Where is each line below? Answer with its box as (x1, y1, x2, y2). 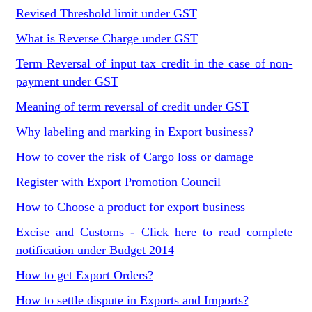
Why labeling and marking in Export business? (15, 125, 253, 139)
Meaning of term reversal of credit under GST (15, 100, 249, 114)
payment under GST (15, 75, 118, 88)
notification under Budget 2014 (15, 243, 174, 257)
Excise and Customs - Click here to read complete (15, 225, 293, 239)
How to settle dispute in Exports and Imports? (15, 293, 249, 307)
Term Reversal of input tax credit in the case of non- (15, 56, 293, 70)
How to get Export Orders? (15, 268, 153, 282)
